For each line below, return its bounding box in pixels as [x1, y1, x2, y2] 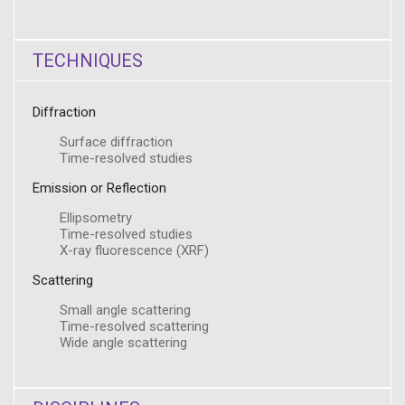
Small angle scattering [60, 302, 191, 318]
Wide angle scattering [60, 334, 187, 351]
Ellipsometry [60, 210, 132, 226]
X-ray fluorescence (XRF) [60, 242, 209, 259]
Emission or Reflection [33, 180, 166, 196]
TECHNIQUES [33, 50, 143, 71]
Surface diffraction [60, 134, 173, 150]
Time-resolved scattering [60, 318, 209, 334]
